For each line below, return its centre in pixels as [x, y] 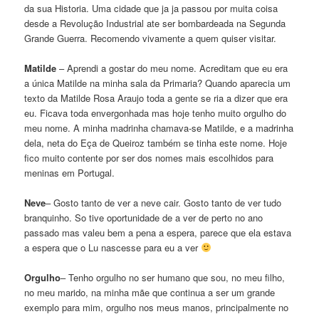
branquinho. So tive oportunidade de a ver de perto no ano [144, 217]
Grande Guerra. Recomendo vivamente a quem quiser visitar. [151, 38]
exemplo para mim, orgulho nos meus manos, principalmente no [157, 307]
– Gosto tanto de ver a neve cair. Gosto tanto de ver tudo [164, 202]
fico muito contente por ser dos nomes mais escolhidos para [149, 157]
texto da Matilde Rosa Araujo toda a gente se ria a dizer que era [156, 98]
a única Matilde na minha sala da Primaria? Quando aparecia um [158, 83]
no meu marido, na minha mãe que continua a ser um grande [150, 292]
